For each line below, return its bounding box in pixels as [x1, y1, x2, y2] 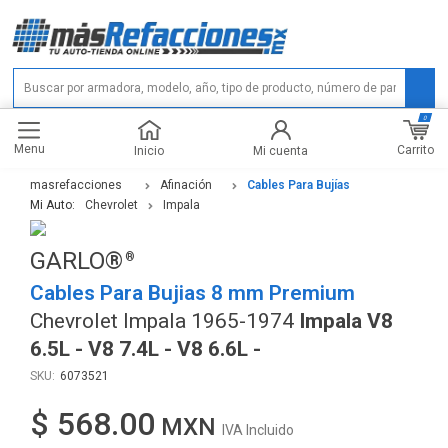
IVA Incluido [222, 421, 294, 438]
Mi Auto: [30, 197, 75, 212]
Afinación [160, 177, 212, 192]
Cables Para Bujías [247, 177, 350, 192]
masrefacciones [30, 177, 122, 192]
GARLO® [30, 246, 123, 275]
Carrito [397, 143, 434, 158]
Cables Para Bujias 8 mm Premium [30, 280, 355, 305]
